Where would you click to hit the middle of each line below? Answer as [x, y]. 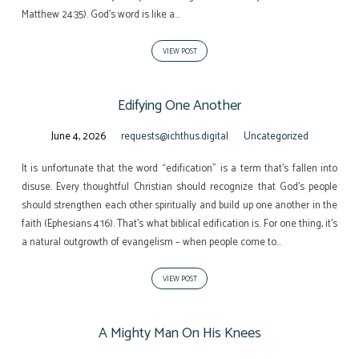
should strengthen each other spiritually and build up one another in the [179, 205]
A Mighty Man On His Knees [179, 333]
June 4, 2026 [78, 136]
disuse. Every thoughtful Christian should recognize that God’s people [179, 187]
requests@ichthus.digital [174, 136]
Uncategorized [276, 136]
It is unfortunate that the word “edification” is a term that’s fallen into [179, 168]
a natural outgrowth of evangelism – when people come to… [151, 242]
